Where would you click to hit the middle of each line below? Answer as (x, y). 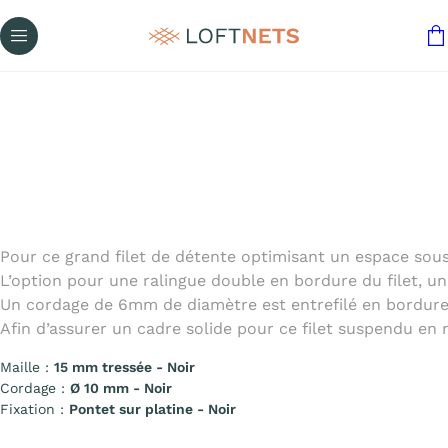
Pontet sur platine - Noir (152, 409)
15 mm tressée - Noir (124, 367)
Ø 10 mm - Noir (121, 388)
